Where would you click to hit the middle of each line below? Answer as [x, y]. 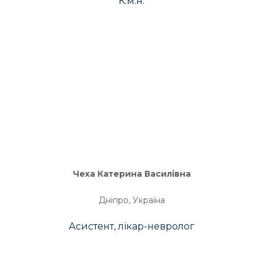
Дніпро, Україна [131, 200]
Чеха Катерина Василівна [131, 174]
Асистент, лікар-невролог [131, 226]
